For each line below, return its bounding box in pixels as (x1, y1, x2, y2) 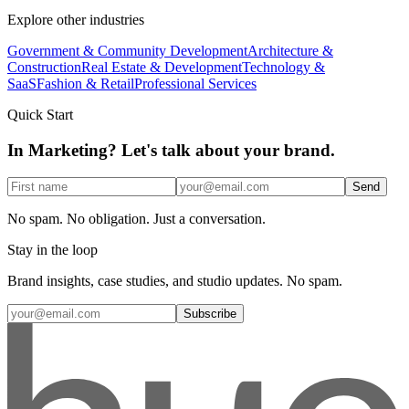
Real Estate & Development (81, 58, 242, 75)
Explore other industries (7, 11, 144, 27)
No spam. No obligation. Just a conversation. (7, 211, 266, 227)
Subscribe (184, 307, 236, 321)
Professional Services (134, 75, 257, 91)
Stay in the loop (7, 242, 98, 258)
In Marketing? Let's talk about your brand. (7, 140, 335, 160)
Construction (7, 58, 81, 75)
